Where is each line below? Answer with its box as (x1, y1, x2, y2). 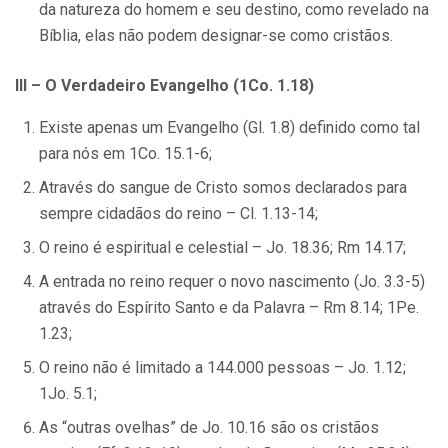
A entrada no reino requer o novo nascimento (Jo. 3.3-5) (39, 271, 425, 291)
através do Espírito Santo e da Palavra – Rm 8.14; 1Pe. (39, 297, 419, 317)
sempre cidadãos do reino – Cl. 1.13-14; (39, 203, 318, 223)
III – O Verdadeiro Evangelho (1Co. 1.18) (15, 75, 314, 95)
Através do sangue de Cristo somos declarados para (39, 177, 407, 197)
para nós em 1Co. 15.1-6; (39, 143, 212, 163)
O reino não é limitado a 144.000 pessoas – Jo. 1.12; (39, 357, 406, 377)
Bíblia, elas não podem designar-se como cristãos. (39, 25, 393, 45)
